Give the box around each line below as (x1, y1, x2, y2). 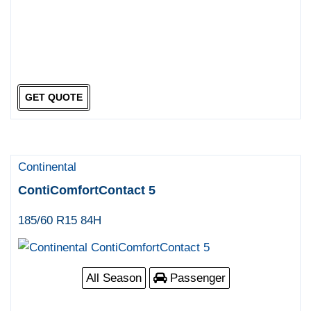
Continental (18, 160, 77, 174)
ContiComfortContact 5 (18, 183, 156, 197)
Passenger (166, 271, 226, 285)
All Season (85, 271, 142, 285)
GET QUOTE (24, 92, 83, 103)
